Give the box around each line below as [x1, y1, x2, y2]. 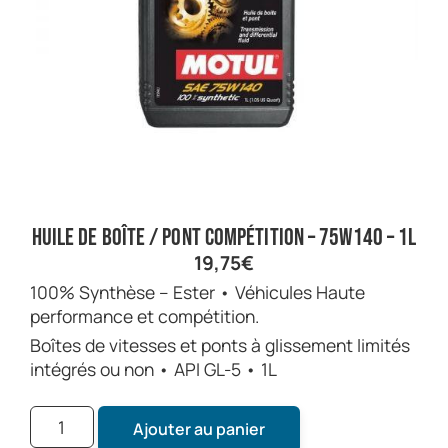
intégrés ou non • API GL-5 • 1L [30, 356, 277, 381]
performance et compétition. [30, 303, 259, 328]
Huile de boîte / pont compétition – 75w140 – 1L [31, 222, 417, 252]
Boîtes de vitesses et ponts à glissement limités [30, 332, 410, 357]
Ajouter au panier [132, 417, 265, 440]
